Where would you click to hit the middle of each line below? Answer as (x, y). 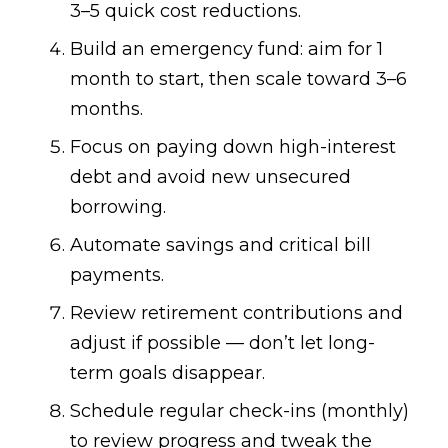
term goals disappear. (167, 373)
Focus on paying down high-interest (233, 147)
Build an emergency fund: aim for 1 (226, 49)
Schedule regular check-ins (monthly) (239, 411)
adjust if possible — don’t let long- (222, 343)
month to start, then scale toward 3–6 (238, 79)
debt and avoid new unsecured (210, 177)
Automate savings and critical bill (220, 245)
